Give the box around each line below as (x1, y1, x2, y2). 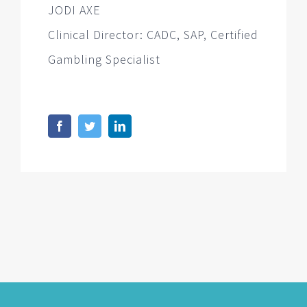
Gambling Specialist (48, 51, 160, 68)
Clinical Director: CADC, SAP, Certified (48, 27, 258, 43)
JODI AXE (48, 2, 101, 19)
